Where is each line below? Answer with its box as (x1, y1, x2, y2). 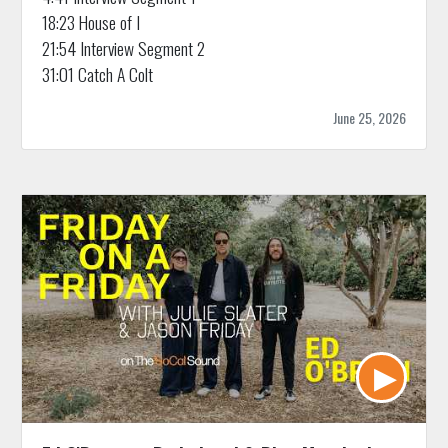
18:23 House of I (41, 9, 140, 36)
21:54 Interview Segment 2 (41, 35, 205, 62)
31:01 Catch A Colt (41, 61, 153, 88)
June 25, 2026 (333, 107, 407, 129)
